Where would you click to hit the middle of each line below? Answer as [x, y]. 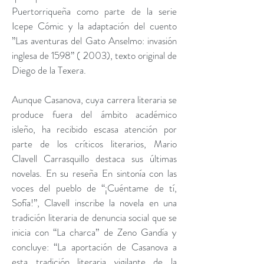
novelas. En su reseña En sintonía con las [94, 173]
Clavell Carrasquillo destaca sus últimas [94, 159]
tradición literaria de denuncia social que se [94, 217]
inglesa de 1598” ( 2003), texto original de [94, 55]
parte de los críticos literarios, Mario [94, 144]
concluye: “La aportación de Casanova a [94, 247]
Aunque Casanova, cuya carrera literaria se [94, 100]
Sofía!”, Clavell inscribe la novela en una [94, 203]
